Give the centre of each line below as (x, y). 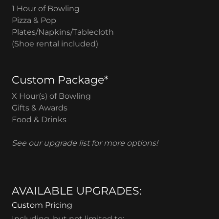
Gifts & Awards (40, 108)
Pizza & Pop (34, 20)
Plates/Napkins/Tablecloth (63, 32)
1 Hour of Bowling (46, 8)
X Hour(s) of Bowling (51, 96)
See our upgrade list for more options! (85, 143)
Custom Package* (60, 80)
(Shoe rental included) (56, 44)
